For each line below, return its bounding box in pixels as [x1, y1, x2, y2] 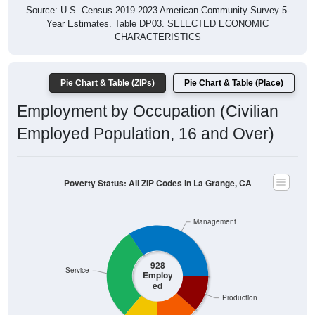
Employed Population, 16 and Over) [17, 109, 274, 128]
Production [221, 277, 257, 287]
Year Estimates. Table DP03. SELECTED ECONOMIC [46, 3, 269, 14]
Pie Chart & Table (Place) [184, 63, 283, 73]
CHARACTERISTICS [114, 16, 201, 27]
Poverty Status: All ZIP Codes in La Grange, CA [63, 161, 252, 174]
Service [65, 250, 90, 259]
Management [193, 201, 237, 211]
